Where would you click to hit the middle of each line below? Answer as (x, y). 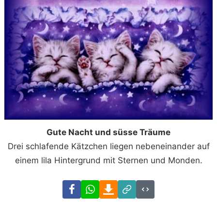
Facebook (100, 186)
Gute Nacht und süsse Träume (108, 132)
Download (137, 186)
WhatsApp (119, 186)
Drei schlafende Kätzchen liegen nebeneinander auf (108, 146)
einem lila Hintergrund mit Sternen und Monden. (108, 160)
